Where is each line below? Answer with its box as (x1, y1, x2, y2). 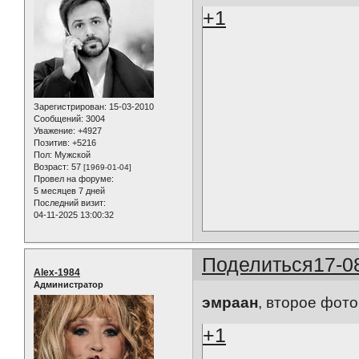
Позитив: (34, 138, 70, 148)
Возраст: (34, 162, 69, 172)
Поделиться (202, 253, 314, 276)
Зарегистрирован (34, 102, 104, 112)
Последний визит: (34, 198, 106, 208)
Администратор (34, 280, 103, 290)
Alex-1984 (34, 267, 80, 279)
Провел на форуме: (34, 174, 114, 184)
